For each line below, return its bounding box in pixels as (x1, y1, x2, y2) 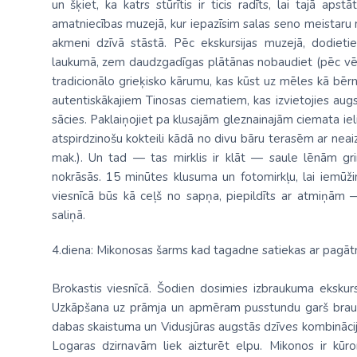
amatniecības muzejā (51, 16, 165, 32)
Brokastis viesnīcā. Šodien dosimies (51, 280, 253, 296)
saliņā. (51, 207, 85, 223)
